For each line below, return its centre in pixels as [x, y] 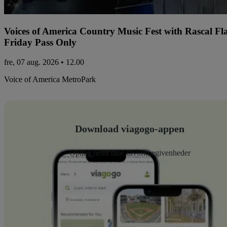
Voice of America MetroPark [50, 79]
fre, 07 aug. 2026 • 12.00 [44, 62]
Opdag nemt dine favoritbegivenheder [130, 153]
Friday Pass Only [40, 43]
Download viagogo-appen [130, 128]
